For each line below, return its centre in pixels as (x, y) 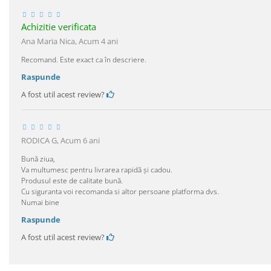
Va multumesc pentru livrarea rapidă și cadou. (97, 169)
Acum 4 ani (98, 41)
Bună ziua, (38, 158)
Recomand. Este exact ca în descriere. (84, 59)
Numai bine (40, 202)
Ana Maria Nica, (50, 41)
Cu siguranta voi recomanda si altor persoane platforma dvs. (120, 191)
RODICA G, (41, 140)
